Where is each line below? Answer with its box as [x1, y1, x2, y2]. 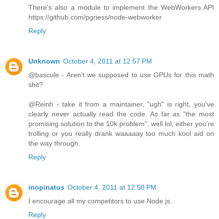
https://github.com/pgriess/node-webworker [28, 13, 162, 21]
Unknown [28, 57, 60, 65]
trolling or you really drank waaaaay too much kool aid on [28, 129, 214, 137]
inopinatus [28, 183, 65, 191]
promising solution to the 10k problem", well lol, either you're [28, 119, 214, 128]
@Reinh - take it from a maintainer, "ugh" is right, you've [28, 100, 214, 108]
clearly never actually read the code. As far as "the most [28, 109, 214, 118]
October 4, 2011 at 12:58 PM [67, 183, 156, 191]
